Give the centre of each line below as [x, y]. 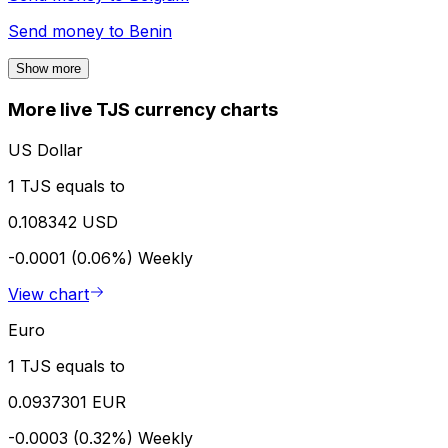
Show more [48, 69]
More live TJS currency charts [143, 110]
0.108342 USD [63, 221]
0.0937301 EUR [67, 401]
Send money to [68, 31]
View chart [48, 293]
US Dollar [45, 149]
